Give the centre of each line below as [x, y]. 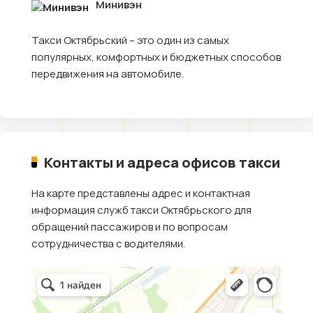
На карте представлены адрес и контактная [141, 193]
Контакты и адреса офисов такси [162, 162]
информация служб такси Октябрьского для [141, 210]
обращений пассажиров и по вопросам [130, 226]
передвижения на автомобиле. [108, 73]
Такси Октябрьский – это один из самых [130, 40]
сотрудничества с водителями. [108, 243]
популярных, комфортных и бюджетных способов [156, 57]
